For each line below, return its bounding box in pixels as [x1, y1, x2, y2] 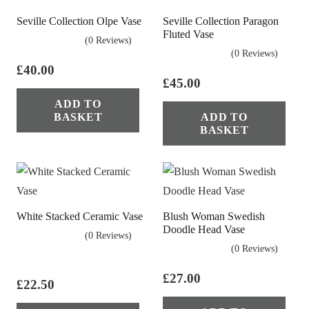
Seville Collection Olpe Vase [17, 14, 141, 27]
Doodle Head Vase [163, 223, 245, 235]
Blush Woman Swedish [163, 210, 265, 222]
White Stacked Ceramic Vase [17, 210, 143, 222]
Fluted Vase [163, 28, 214, 40]
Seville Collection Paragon [163, 14, 279, 27]
